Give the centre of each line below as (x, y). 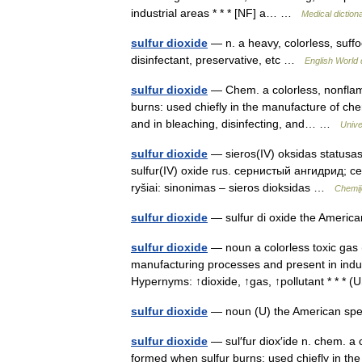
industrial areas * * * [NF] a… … (216, 13)
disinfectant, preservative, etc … (218, 59)
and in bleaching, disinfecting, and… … (236, 123)
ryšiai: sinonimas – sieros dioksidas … (233, 187)
